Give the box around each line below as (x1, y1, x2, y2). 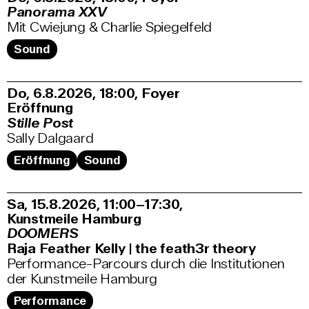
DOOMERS (7, 224, 79, 242)
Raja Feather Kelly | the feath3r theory (7, 239, 256, 257)
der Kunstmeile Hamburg (7, 270, 158, 288)
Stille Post (7, 114, 74, 132)
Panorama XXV (7, 3, 107, 21)
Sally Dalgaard (7, 129, 94, 147)
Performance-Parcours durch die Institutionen (7, 255, 285, 272)
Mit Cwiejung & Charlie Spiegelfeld (7, 18, 212, 36)
